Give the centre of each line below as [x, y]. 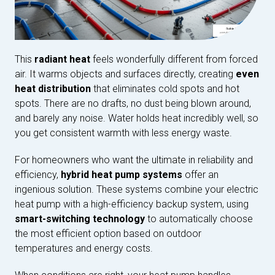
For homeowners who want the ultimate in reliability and [134, 160]
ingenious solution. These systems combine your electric [137, 189]
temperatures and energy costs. [84, 248]
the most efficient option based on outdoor [108, 233]
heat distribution [53, 88]
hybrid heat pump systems [122, 174]
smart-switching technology [80, 219]
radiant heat [62, 59]
